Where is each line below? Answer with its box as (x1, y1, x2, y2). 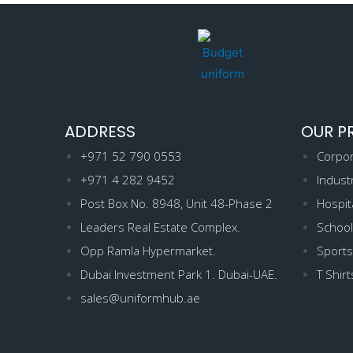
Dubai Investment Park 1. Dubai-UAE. (80, 266, 277, 283)
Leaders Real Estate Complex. (80, 219, 240, 236)
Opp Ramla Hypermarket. (80, 243, 216, 259)
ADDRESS (65, 121, 136, 143)
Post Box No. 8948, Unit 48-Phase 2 (80, 195, 273, 212)
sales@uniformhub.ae (80, 290, 200, 307)
